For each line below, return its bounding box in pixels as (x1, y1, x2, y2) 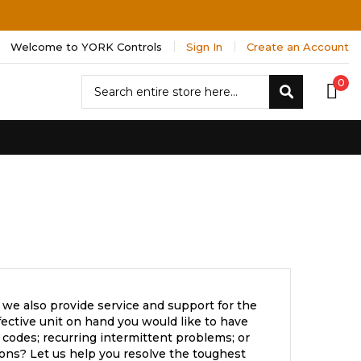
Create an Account (247, 40, 349, 53)
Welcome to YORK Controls (10, 40, 162, 53)
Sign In (186, 40, 222, 53)
